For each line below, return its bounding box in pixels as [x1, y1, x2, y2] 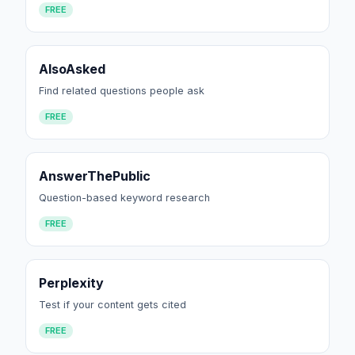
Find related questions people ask [39, 84, 204, 97]
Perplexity [39, 274, 104, 291]
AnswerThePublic [39, 167, 151, 184]
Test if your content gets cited [39, 298, 186, 311]
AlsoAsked [39, 60, 105, 77]
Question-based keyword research [39, 191, 210, 204]
